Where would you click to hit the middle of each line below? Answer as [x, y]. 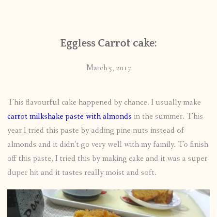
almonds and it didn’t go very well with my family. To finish [108, 144]
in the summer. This [167, 116]
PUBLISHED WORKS [45, 44]
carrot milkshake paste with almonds [70, 116]
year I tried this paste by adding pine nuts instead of [96, 130]
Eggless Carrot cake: [108, 43]
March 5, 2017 [108, 68]
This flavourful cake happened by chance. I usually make [104, 102]
